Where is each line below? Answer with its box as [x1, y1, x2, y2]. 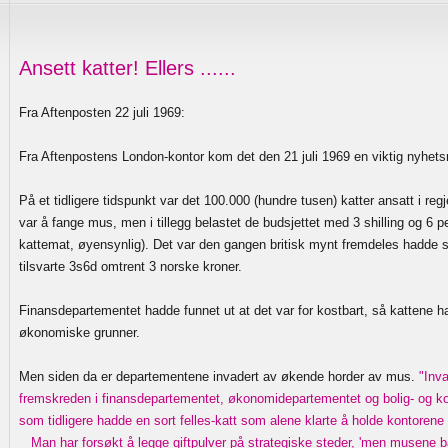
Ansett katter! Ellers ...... [19, 57, 236, 79]
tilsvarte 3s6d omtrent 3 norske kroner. [19, 259, 242, 274]
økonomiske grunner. [19, 325, 140, 340]
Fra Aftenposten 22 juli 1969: [19, 105, 185, 120]
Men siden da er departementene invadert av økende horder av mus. [19, 369, 419, 384]
